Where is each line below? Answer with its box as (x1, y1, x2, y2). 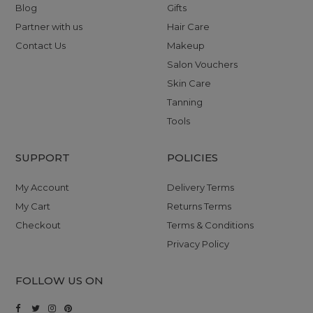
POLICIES (167, 151, 218, 164)
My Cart (15, 201, 51, 212)
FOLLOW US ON (15, 274, 104, 287)
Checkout (15, 219, 61, 231)
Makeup (167, 40, 205, 51)
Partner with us (15, 21, 83, 32)
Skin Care (167, 78, 211, 89)
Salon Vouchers (167, 59, 238, 70)
